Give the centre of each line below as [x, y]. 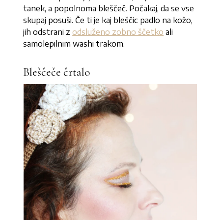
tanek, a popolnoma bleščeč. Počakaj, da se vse [109, 9]
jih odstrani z [48, 32]
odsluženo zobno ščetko [118, 32]
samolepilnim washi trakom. [74, 44]
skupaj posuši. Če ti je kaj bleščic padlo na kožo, [108, 20]
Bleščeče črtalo [57, 72]
